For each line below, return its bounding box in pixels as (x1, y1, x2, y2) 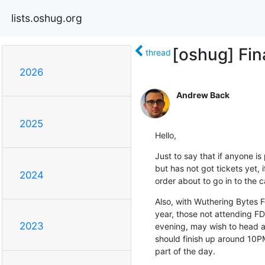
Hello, (154, 130, 176, 140)
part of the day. (154, 245, 215, 256)
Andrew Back (176, 89, 230, 100)
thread (145, 47, 171, 57)
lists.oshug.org (11, 11, 82, 24)
